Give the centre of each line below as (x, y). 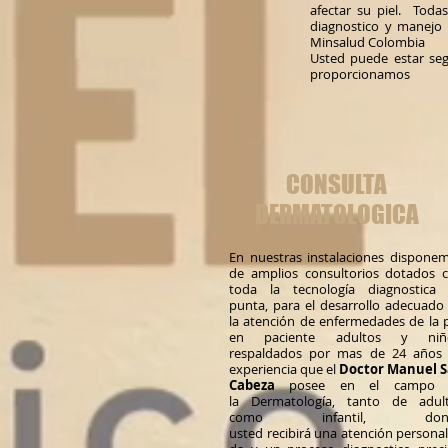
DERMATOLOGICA (336, 214)
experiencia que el (284, 369)
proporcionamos (360, 74)
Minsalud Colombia (369, 42)
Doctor (361, 369)
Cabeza (252, 385)
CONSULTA (336, 184)
